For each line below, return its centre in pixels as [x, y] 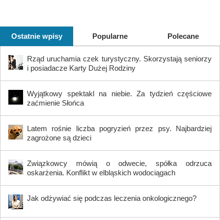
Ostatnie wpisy [37, 36]
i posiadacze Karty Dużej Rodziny [81, 68]
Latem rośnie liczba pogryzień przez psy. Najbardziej [119, 129]
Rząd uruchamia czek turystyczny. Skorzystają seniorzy [119, 59]
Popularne [110, 36]
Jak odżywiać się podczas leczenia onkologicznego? [112, 198]
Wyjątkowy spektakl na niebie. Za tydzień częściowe [119, 94]
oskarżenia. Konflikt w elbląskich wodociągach [101, 173]
